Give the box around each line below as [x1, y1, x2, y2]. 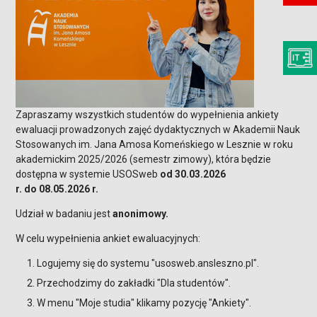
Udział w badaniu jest [16, 208, 113, 219]
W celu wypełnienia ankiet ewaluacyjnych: [16, 233, 201, 244]
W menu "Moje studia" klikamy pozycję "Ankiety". [37, 297, 252, 309]
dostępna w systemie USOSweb [16, 168, 161, 180]
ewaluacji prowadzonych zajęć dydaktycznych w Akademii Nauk [16, 124, 301, 135]
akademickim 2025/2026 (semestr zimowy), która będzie [16, 154, 272, 165]
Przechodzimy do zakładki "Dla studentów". [37, 277, 231, 289]
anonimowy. [113, 208, 169, 219]
